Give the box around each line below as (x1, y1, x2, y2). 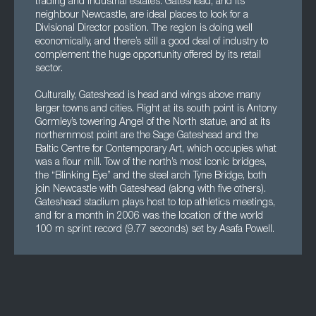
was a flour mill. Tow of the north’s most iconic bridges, (35, 158, 267, 168)
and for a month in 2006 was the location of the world (35, 212, 263, 221)
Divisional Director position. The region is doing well (35, 24, 253, 34)
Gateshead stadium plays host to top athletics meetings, (35, 198, 275, 208)
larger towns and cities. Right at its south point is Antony (35, 104, 276, 114)
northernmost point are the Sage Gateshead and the (35, 131, 258, 141)
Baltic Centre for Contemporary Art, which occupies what (35, 145, 276, 154)
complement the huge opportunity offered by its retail (35, 51, 261, 61)
